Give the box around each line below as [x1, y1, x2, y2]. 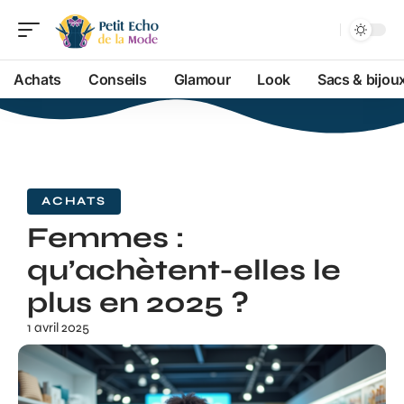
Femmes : [27, 220, 185, 255]
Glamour [173, 70, 231, 88]
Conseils [88, 70, 147, 88]
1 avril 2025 [27, 319, 89, 335]
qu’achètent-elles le [27, 252, 341, 288]
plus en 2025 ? [27, 285, 249, 320]
